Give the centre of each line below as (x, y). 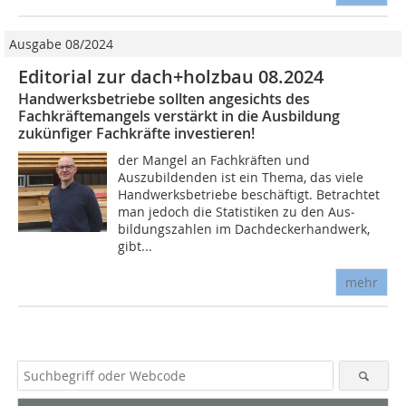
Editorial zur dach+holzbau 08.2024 (171, 77)
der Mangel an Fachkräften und (214, 160)
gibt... (135, 246)
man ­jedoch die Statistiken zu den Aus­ (237, 212)
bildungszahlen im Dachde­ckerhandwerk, (244, 229)
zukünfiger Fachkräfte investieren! (136, 134)
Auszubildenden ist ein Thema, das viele (241, 178)
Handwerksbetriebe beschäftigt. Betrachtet (249, 195)
